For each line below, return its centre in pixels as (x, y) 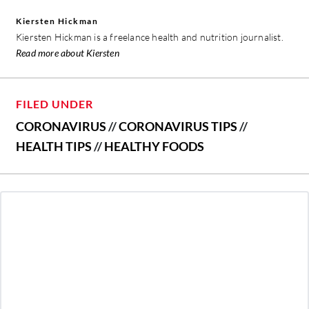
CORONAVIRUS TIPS (178, 127)
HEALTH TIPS (54, 147)
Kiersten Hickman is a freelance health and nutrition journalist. (150, 37)
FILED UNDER (54, 104)
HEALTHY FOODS (154, 147)
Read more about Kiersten (68, 53)
